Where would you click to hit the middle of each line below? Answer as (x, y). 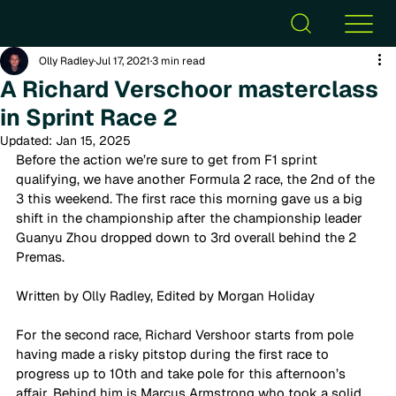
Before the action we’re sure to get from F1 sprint (168, 160)
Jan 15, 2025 (93, 141)
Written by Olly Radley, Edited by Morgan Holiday (167, 296)
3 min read (179, 61)
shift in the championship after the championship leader (191, 218)
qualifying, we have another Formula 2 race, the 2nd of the (197, 179)
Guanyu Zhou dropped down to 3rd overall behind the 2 (188, 237)
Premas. (42, 257)
